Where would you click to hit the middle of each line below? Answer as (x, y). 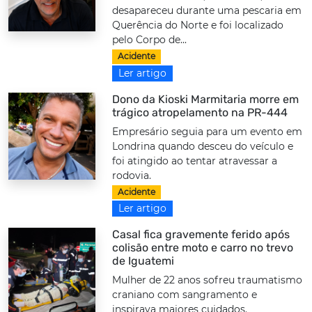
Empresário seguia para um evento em (208, 131)
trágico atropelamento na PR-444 (200, 112)
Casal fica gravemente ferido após (201, 234)
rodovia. (132, 175)
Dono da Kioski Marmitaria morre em (206, 99)
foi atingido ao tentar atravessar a (195, 161)
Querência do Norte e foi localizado (198, 25)
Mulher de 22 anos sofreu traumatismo (208, 280)
